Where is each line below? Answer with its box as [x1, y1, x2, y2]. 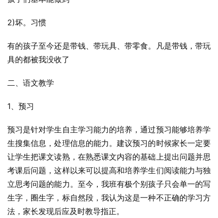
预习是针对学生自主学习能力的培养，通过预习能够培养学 [7, 125, 211, 134]
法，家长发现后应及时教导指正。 [7, 206, 124, 216]
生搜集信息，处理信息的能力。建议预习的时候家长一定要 [7, 138, 211, 148]
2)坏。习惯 [7, 18, 46, 27]
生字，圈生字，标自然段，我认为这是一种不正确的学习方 [7, 193, 211, 202]
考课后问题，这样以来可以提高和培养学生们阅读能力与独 [7, 165, 211, 175]
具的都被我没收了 [7, 54, 70, 64]
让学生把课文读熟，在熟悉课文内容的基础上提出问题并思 [7, 152, 211, 162]
